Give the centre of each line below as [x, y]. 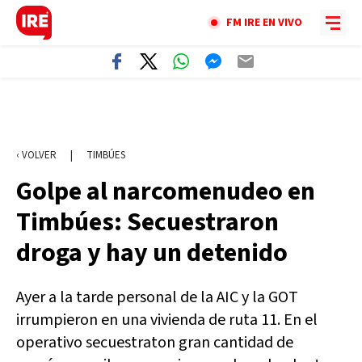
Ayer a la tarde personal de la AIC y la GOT [157, 297]
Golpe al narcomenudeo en [166, 192]
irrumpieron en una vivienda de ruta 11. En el [167, 320]
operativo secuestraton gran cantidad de [155, 343]
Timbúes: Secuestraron [147, 222]
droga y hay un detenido [152, 253]
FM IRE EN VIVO [264, 23]
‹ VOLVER [36, 155]
